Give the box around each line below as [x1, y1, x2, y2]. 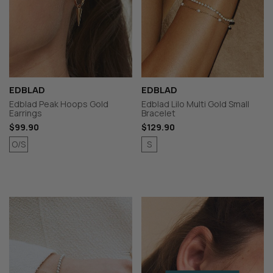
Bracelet [141, 107, 175, 119]
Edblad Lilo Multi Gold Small [141, 97, 249, 110]
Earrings [9, 107, 42, 119]
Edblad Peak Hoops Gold [9, 97, 108, 110]
